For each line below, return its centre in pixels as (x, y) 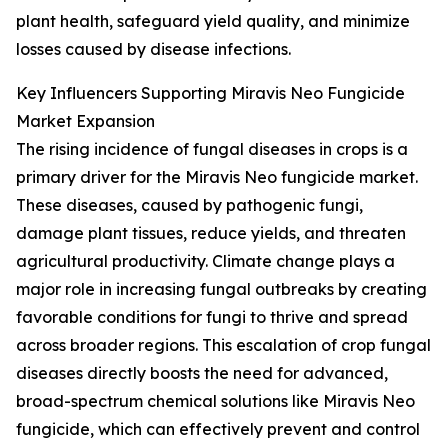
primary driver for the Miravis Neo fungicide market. (217, 177)
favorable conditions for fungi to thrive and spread (212, 317)
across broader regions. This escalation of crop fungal (223, 345)
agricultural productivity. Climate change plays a (205, 261)
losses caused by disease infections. (153, 49)
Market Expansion (85, 121)
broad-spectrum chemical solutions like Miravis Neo (215, 401)
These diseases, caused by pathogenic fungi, (189, 205)
